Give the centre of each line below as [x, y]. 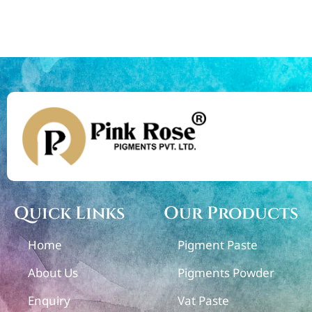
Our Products [231, 213]
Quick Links [69, 213]
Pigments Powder [226, 272]
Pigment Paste [218, 244]
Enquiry [49, 300]
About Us [53, 272]
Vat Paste [204, 300]
